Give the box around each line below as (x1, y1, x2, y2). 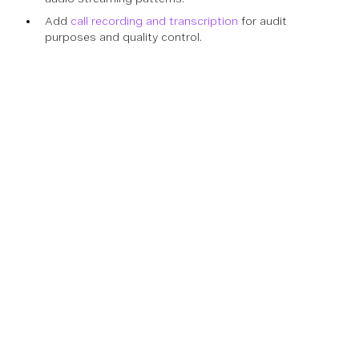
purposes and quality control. (45, 30, 202, 43)
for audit (238, 14, 287, 27)
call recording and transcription (71, 14, 238, 27)
